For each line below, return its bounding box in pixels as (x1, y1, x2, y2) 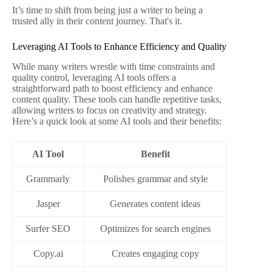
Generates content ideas (110, 198, 200, 209)
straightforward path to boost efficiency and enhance (12, 83, 212, 93)
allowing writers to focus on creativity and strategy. (12, 104, 207, 115)
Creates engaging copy (111, 248, 199, 259)
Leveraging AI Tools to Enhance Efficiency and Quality (12, 41, 226, 52)
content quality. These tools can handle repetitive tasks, (12, 93, 222, 104)
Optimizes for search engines (100, 223, 211, 234)
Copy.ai (33, 248, 63, 259)
